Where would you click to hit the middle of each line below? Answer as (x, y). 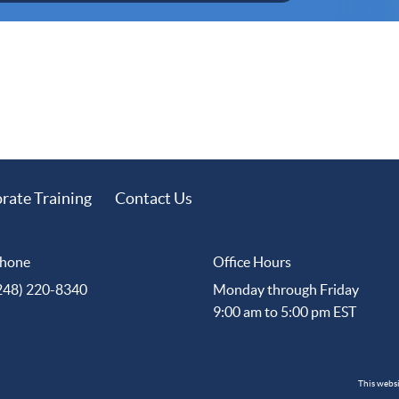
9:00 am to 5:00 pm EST (285, 312)
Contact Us (154, 199)
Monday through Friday (286, 290)
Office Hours (252, 262)
